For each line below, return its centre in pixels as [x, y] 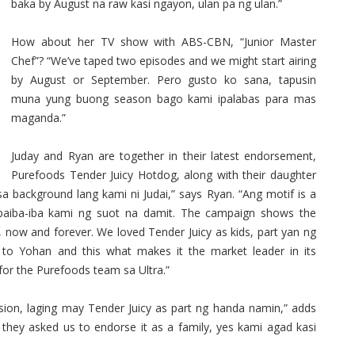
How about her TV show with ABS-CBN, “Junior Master [164, 42]
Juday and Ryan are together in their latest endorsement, [164, 156]
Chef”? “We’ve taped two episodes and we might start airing [164, 61]
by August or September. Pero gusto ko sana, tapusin [164, 80]
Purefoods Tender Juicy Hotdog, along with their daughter [164, 175]
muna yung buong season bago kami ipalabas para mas [164, 99]
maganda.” [38, 118]
